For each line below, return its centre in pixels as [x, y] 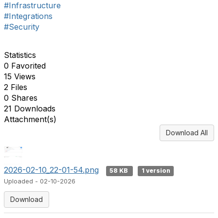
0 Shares [21, 98]
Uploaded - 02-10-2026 [40, 181]
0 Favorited [25, 66]
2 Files [16, 87]
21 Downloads [30, 109]
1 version [156, 171]
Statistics [20, 55]
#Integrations [28, 16]
